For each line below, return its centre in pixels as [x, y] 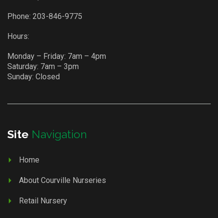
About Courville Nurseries [63, 180]
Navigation [59, 134]
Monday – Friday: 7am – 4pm [57, 56]
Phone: [20, 16]
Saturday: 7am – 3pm [43, 66]
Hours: [18, 36]
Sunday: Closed [34, 76]
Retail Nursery [43, 200]
